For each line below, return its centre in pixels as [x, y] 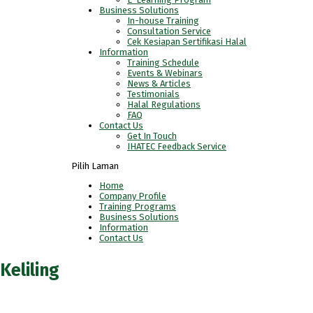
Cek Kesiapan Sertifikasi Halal [187, 42]
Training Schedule [163, 63]
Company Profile [133, 196]
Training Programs [138, 206]
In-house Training [163, 21]
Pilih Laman [95, 166]
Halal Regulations [164, 104]
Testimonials [153, 94]
